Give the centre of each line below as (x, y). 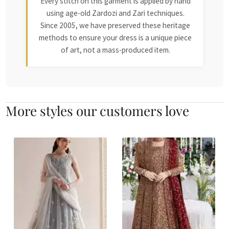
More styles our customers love (98, 110)
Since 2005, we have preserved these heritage (115, 25)
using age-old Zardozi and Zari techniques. (115, 13)
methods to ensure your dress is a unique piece (115, 37)
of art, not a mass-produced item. (115, 50)
